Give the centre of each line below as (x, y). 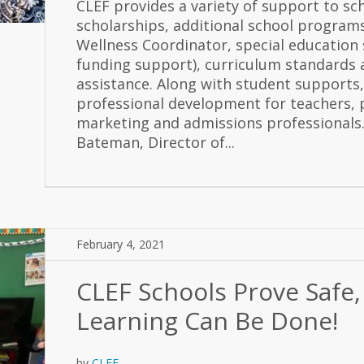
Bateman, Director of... (156, 142)
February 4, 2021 (121, 244)
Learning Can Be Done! (207, 321)
